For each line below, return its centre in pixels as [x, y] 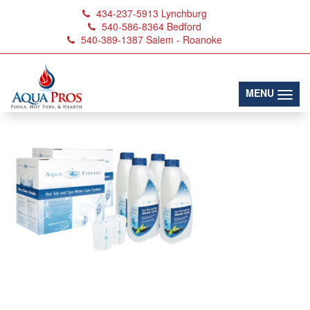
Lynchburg [184, 13]
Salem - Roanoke [184, 39]
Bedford [184, 26]
